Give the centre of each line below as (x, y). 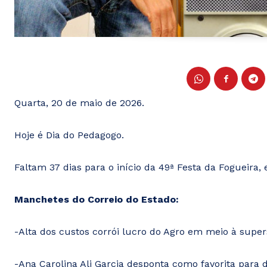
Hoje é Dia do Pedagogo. (69, 135)
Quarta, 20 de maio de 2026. (79, 103)
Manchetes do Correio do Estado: (97, 200)
